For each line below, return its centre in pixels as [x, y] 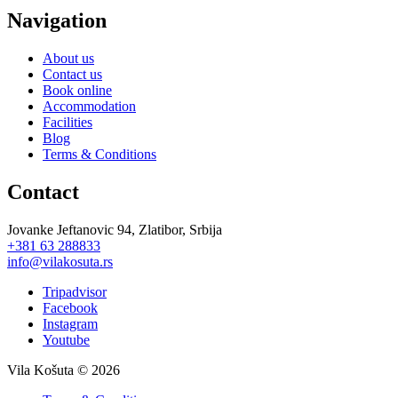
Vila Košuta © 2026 [64, 370]
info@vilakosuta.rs [60, 262]
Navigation [57, 21]
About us [68, 59]
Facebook [70, 308]
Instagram [70, 324]
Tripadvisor [75, 292]
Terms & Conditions [99, 155]
